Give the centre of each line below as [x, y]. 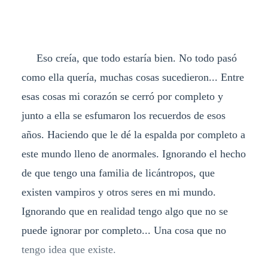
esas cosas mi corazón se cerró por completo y [122, 96]
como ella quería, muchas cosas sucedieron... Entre [133, 77]
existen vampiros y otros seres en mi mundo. [118, 192]
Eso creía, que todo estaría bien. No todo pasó [129, 58]
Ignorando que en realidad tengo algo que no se [124, 211]
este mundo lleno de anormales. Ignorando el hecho [133, 153]
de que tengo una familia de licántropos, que [118, 173]
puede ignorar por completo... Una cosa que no [124, 230]
